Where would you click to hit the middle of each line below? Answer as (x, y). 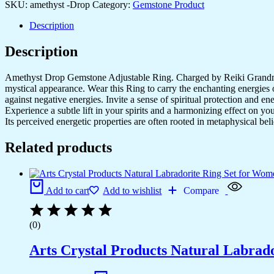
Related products (58, 147)
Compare (202, 190)
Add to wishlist (132, 190)
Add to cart (68, 190)
